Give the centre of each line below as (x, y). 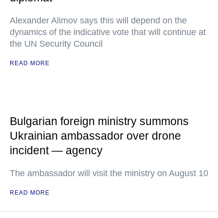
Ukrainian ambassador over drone (95, 136)
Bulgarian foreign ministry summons (99, 121)
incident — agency (56, 150)
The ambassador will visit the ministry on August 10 (109, 173)
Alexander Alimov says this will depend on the (98, 20)
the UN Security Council (56, 44)
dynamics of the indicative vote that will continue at (108, 32)
